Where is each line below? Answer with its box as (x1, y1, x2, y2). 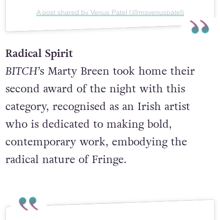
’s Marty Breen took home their (37, 84, 195, 99)
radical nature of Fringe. (5, 172, 127, 188)
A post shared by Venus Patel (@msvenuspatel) (36, 28, 184, 37)
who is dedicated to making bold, (5, 137, 172, 152)
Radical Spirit (5, 66, 73, 82)
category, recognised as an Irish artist (5, 119, 190, 135)
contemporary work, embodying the (5, 155, 187, 170)
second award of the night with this (5, 102, 185, 117)
